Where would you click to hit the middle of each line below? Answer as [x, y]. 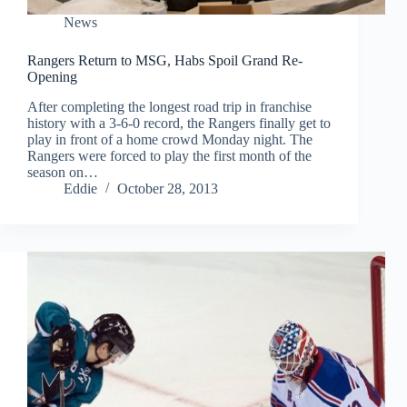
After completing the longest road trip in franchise [169, 107]
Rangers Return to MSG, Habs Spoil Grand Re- [165, 61]
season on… [63, 173]
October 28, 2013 [168, 189]
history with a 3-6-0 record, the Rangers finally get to [179, 124]
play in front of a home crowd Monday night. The [170, 140]
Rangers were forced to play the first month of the [169, 156]
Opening [52, 77]
